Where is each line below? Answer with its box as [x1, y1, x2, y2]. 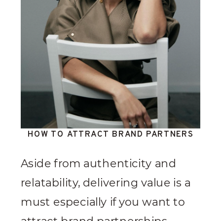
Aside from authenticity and [21, 157, 176, 170]
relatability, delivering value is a [21, 176, 191, 190]
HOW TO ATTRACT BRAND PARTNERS [28, 129, 193, 141]
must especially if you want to [21, 195, 185, 209]
